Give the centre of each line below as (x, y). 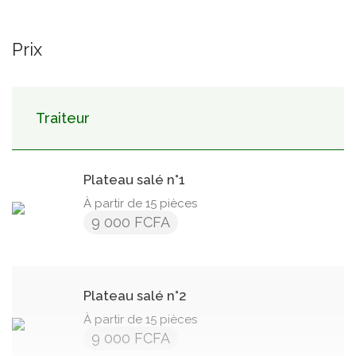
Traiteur (63, 118)
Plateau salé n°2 (135, 295)
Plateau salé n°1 (134, 179)
